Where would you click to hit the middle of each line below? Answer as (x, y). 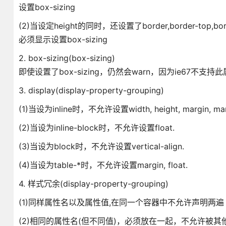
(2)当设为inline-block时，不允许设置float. (96, 128)
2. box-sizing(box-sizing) (67, 58)
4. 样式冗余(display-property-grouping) (93, 184)
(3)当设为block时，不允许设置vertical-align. (101, 146)
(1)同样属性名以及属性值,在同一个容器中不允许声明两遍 (121, 202)
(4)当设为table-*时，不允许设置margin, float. (103, 165)
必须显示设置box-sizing (63, 39)
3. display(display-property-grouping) (91, 90)
